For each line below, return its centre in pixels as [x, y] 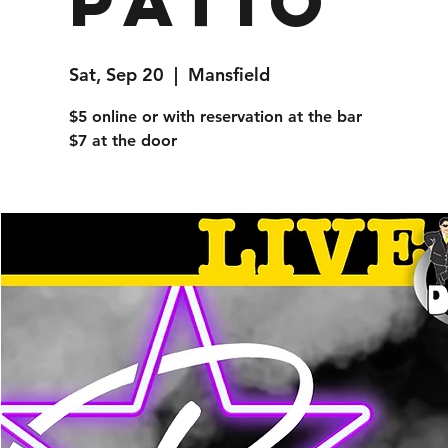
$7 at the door [122, 140]
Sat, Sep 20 [116, 74]
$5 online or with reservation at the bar [215, 116]
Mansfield [228, 74]
